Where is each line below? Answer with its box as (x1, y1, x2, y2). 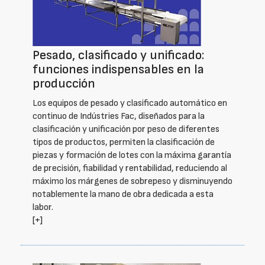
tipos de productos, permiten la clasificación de (33, 137, 215, 148)
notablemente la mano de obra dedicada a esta (33, 189, 214, 200)
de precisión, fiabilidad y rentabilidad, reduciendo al (33, 163, 227, 174)
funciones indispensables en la (33, 62, 204, 77)
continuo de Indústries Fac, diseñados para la (33, 111, 205, 122)
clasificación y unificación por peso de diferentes (33, 124, 219, 135)
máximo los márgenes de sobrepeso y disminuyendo (33, 176, 232, 187)
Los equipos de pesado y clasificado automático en (33, 98, 227, 109)
